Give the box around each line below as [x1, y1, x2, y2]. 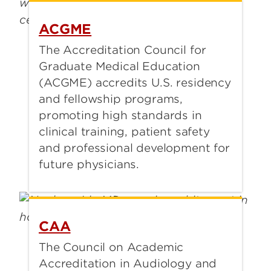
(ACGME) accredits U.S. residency [39, 76, 231, 89]
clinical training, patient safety [39, 125, 210, 138]
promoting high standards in [39, 109, 202, 122]
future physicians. [39, 158, 140, 171]
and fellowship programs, [39, 93, 183, 105]
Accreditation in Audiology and [39, 257, 217, 270]
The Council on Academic [39, 241, 184, 253]
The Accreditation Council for [39, 44, 206, 56]
